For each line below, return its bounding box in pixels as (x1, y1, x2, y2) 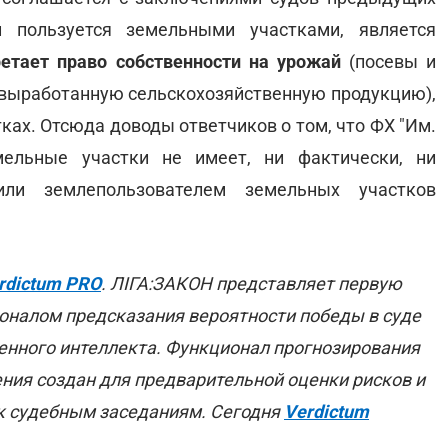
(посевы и (340, 51, 437, 72)
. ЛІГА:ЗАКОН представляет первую (101, 273, 402, 294)
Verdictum (284, 401, 369, 422)
